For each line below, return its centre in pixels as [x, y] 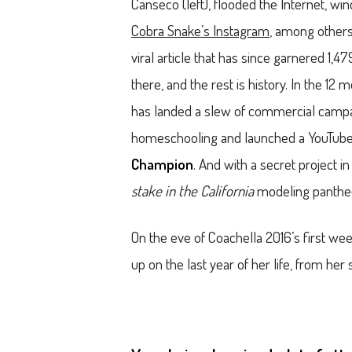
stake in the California [192, 190]
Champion [162, 163]
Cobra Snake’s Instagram [200, 30]
